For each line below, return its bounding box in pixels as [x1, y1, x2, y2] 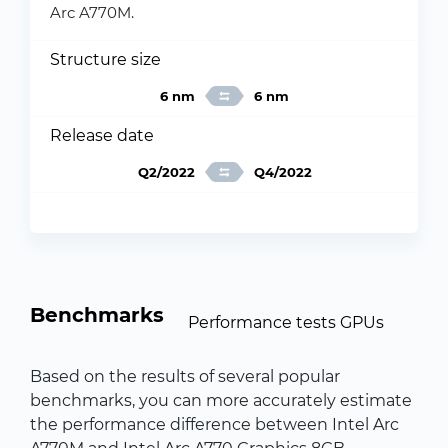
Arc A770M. [50, 3, 134, 22]
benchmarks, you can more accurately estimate [30, 391, 412, 410]
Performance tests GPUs [188, 312, 384, 332]
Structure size [50, 50, 161, 69]
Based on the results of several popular [30, 367, 340, 386]
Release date [50, 126, 154, 145]
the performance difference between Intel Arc [30, 415, 399, 434]
